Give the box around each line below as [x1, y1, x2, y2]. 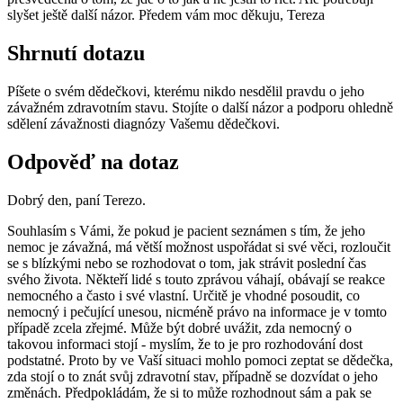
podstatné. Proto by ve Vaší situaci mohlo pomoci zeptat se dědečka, [7, 353, 393, 369]
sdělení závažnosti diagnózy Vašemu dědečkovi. [7, 116, 280, 132]
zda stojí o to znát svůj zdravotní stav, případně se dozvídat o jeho [7, 369, 378, 385]
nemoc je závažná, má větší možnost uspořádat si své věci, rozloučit [7, 239, 390, 255]
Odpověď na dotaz [7, 150, 179, 175]
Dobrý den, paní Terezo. [7, 193, 146, 209]
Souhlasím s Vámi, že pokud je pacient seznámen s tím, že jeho [7, 223, 365, 239]
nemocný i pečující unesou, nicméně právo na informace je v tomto [7, 304, 387, 320]
